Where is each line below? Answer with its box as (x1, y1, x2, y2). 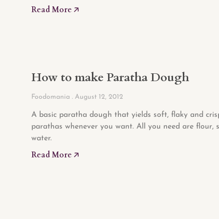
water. (31, 134, 52, 142)
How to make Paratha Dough (31, 69, 189, 86)
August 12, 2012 (73, 93, 123, 101)
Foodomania (31, 93, 72, 101)
